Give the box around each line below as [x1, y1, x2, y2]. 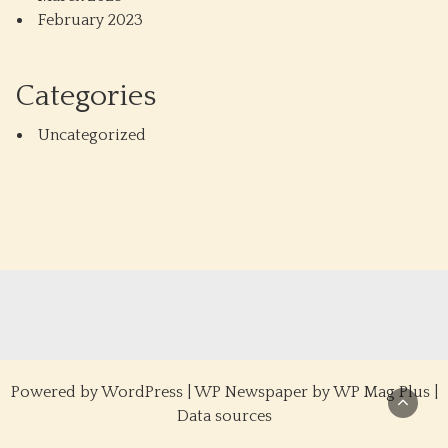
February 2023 [38, 11, 143, 29]
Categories [15, 80, 156, 113]
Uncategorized [38, 126, 146, 144]
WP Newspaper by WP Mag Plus [193, 383, 430, 401]
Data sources [176, 407, 272, 425]
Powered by [10, 383, 101, 401]
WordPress [100, 383, 183, 401]
